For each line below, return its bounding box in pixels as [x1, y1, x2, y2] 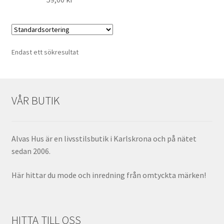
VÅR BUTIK [11, 93, 59, 107]
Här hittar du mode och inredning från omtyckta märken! [11, 169, 206, 180]
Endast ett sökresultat [11, 47, 78, 57]
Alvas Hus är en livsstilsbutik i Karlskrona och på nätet [11, 133, 196, 144]
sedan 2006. [11, 146, 50, 156]
